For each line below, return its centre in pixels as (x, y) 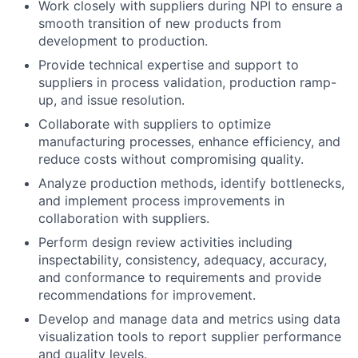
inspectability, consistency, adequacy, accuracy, (183, 260)
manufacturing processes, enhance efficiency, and (189, 142)
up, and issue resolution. (111, 100)
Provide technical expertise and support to (169, 65)
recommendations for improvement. (147, 295)
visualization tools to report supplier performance (190, 337)
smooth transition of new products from (160, 24)
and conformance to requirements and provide (180, 278)
